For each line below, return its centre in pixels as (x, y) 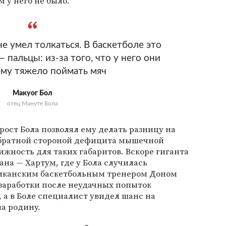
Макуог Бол (32, 93)
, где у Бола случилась (102, 162)
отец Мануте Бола (32, 103)
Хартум (41, 162)
